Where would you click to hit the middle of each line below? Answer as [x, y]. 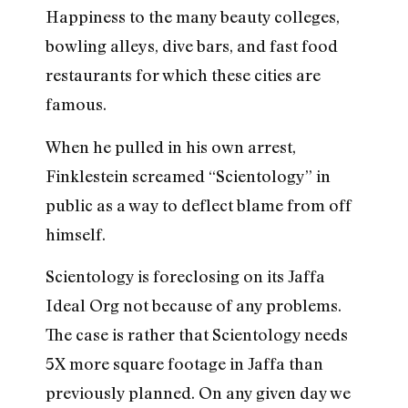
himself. [76, 234]
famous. [76, 104]
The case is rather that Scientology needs [197, 334]
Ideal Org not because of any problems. [194, 305]
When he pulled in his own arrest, [171, 146]
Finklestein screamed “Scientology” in [188, 175]
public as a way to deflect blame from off [199, 204]
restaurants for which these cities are [183, 75]
